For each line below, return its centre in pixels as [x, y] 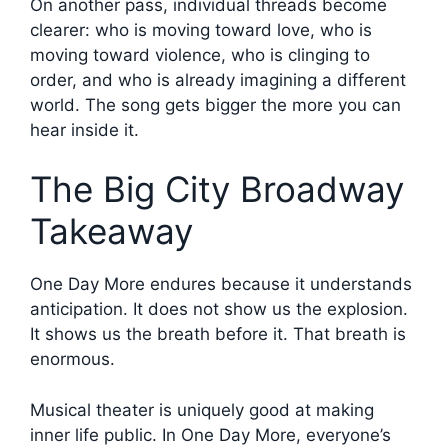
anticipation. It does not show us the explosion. [219, 309]
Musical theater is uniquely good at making [202, 409]
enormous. [72, 359]
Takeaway [111, 231]
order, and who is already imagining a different [218, 79]
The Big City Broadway [217, 189]
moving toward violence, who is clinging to [200, 54]
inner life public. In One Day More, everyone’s [210, 434]
